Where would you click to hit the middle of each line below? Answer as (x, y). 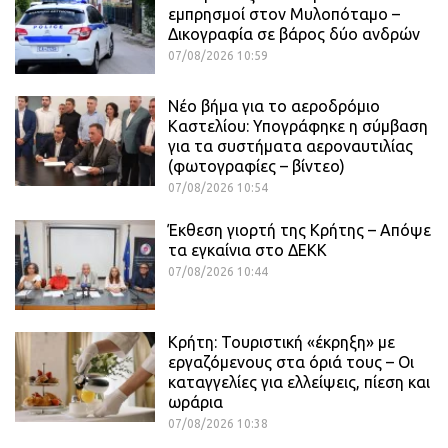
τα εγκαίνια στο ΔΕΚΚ (247, 250)
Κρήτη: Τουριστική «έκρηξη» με (281, 342)
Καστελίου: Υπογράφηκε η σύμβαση (298, 126)
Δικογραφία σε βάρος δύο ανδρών (294, 34)
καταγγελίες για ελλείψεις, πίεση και (299, 382)
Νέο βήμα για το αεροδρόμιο (274, 106)
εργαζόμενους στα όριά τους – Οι (291, 362)
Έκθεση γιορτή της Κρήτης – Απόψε (299, 230)
